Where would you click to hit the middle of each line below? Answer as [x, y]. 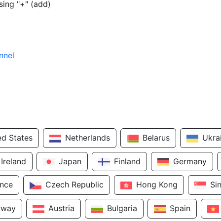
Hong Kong [157, 185]
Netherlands [88, 138]
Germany [190, 161]
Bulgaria [122, 208]
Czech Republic [74, 185]
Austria [61, 208]
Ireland [14, 161]
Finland [127, 161]
